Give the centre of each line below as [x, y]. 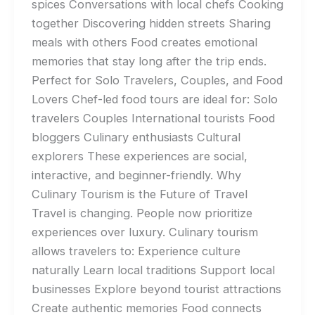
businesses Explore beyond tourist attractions [156, 289]
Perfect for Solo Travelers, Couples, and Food [157, 80]
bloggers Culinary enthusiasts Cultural [136, 137]
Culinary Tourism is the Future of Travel [139, 194]
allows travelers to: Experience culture [136, 251]
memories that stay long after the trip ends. [149, 61]
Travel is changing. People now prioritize [142, 213]
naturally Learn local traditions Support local [153, 270]
